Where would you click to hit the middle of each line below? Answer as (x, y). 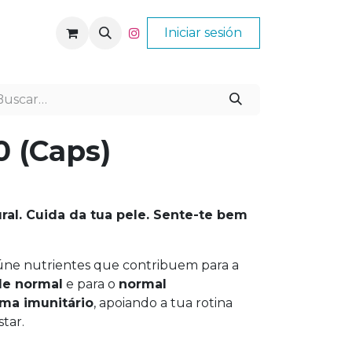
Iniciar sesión (203, 32)
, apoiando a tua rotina (163, 303)
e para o (91, 284)
